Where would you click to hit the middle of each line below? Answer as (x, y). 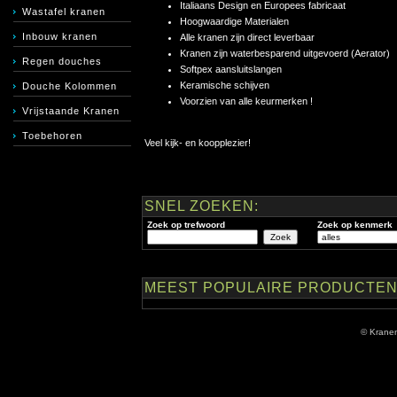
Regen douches (62, 61)
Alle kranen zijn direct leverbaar (247, 38)
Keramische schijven (225, 86)
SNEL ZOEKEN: (202, 206)
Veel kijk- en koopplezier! (198, 143)
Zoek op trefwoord (186, 224)
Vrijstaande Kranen (71, 111)
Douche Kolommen (70, 86)
